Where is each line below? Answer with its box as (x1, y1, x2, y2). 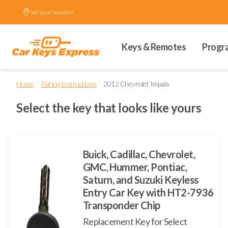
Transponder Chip (82, 198, 160, 211)
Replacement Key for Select (82, 215, 187, 227)
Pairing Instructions (40, 79, 97, 88)
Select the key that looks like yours (16, 100, 201, 115)
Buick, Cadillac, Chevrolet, (82, 148, 195, 160)
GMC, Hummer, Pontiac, (82, 160, 187, 173)
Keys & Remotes (122, 41, 186, 52)
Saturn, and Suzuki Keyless (82, 173, 198, 186)
